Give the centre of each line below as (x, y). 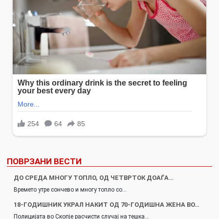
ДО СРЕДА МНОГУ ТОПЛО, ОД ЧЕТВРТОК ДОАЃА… (94, 178)
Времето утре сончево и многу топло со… (70, 190)
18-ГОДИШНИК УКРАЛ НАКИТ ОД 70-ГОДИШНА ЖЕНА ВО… (107, 205)
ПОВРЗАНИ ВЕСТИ (44, 162)
